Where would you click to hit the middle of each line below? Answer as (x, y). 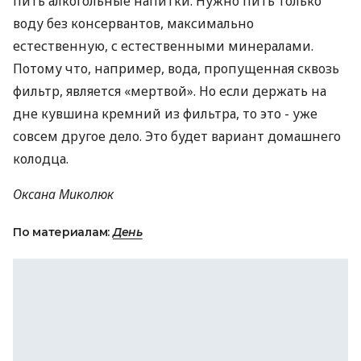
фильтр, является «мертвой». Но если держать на (170, 91)
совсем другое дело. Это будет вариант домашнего (177, 136)
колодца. (41, 159)
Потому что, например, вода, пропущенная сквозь (176, 68)
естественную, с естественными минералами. (163, 46)
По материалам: (63, 232)
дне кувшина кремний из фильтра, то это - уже (165, 114)
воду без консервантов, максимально (133, 23)
